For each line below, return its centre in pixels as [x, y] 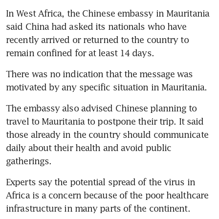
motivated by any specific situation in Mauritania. [107, 87]
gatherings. [29, 161]
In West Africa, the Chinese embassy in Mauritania [108, 13]
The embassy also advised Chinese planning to [101, 108]
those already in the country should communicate [107, 134]
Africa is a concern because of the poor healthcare [107, 195]
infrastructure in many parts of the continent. [98, 208]
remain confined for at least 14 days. [80, 53]
